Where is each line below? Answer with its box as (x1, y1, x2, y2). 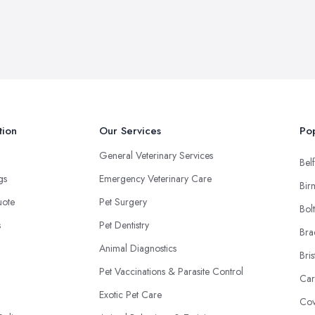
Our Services (99, 122, 161, 139)
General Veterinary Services (99, 148, 213, 162)
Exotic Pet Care (99, 287, 162, 302)
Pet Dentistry (99, 217, 149, 232)
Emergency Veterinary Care (99, 171, 212, 186)
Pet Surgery (99, 194, 147, 209)
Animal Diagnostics (99, 240, 176, 255)
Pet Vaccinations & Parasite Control (99, 264, 243, 278)
